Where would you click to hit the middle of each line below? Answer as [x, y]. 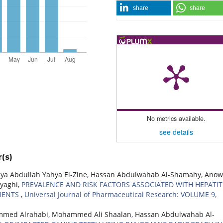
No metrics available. [176, 118]
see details [176, 132]
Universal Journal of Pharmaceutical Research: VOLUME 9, [120, 195]
